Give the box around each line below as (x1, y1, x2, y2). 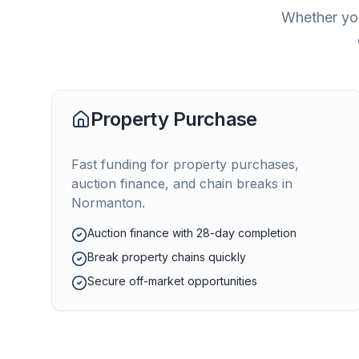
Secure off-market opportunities (87, 274, 257, 288)
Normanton (71, 195, 142, 211)
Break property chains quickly (87, 250, 246, 264)
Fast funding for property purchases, (71, 156, 299, 172)
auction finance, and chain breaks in (71, 175, 292, 192)
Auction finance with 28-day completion (87, 226, 296, 240)
